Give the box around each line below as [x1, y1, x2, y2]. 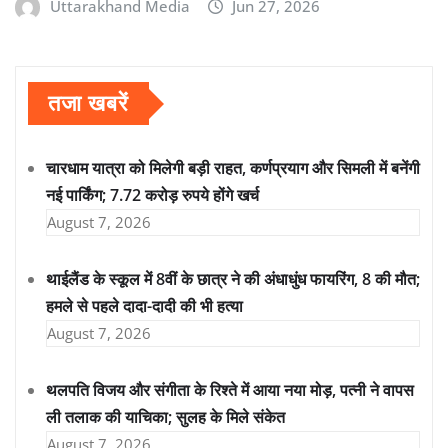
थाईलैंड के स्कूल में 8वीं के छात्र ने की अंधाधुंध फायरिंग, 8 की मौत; [46, 268, 420, 291]
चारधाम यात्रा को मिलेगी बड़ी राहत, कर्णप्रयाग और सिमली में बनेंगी [46, 157, 420, 180]
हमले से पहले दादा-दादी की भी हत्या [46, 295, 243, 318]
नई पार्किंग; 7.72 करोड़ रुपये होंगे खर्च [46, 184, 259, 207]
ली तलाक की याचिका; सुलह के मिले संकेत [46, 406, 285, 429]
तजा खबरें [48, 82, 129, 125]
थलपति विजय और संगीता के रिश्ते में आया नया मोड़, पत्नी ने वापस [46, 379, 414, 402]
